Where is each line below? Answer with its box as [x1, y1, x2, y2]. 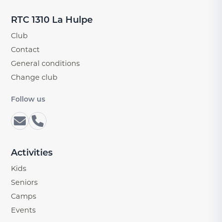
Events [11, 205, 36, 215]
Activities [11, 147, 53, 158]
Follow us [11, 95, 46, 104]
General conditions [11, 59, 80, 68]
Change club [11, 73, 58, 82]
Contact [11, 45, 40, 55]
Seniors [11, 177, 38, 187]
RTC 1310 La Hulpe [11, 14, 93, 26]
